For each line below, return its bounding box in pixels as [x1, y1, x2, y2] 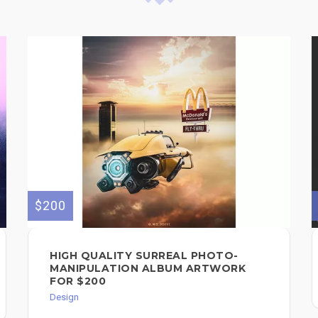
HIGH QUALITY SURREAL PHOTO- [50, 249, 238, 263]
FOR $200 [50, 275, 106, 288]
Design [50, 292, 79, 303]
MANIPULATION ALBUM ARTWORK [50, 262, 246, 275]
